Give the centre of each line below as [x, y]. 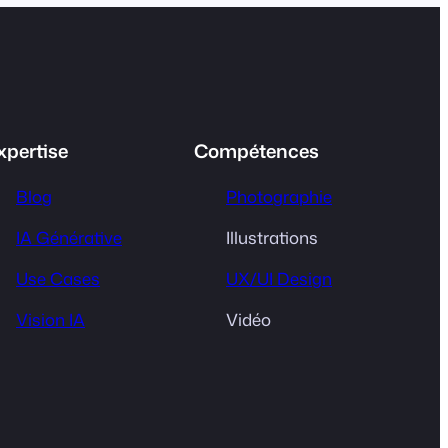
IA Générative [69, 237]
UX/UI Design [279, 278]
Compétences [256, 151]
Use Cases [58, 278]
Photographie [279, 196]
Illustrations [272, 237]
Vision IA [50, 319]
